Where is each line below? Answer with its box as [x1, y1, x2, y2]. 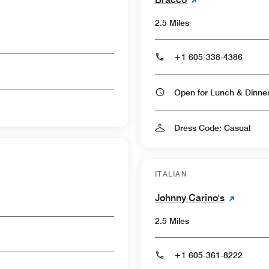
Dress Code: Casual [174, 122, 250, 133]
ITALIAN [155, 169, 188, 178]
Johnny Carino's [155, 192, 225, 204]
